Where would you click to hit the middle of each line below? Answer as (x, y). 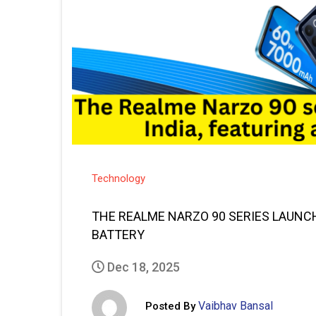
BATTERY (118, 234)
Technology (119, 178)
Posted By (170, 306)
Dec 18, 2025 (142, 267)
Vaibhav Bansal (236, 306)
